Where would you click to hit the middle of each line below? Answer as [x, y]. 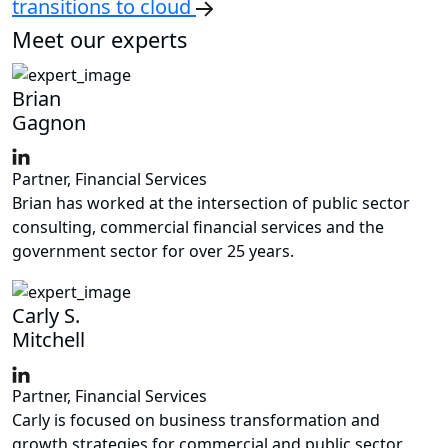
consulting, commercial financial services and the [198, 226]
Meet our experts [99, 39]
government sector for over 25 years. [153, 250]
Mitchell [48, 340]
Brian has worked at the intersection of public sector [211, 202]
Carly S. [46, 316]
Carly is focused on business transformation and [196, 420]
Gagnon [49, 122]
